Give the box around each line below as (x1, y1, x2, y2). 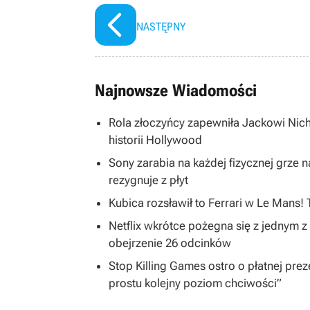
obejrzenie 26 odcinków (109, 236, 231, 250)
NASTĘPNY (136, 20, 185, 33)
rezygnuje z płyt (109, 173, 188, 187)
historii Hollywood (109, 133, 202, 147)
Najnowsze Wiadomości (95, 81, 257, 100)
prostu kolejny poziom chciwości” (109, 276, 282, 290)
